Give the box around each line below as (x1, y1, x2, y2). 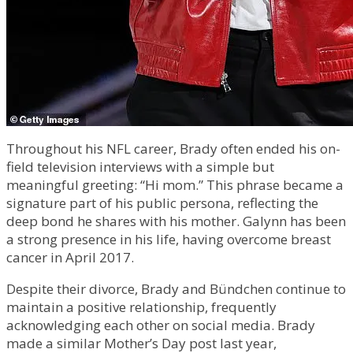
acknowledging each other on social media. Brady (6, 315, 315, 334)
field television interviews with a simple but (6, 157, 274, 176)
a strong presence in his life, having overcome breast (6, 229, 331, 248)
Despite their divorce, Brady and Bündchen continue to (6, 279, 346, 298)
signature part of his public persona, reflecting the (6, 193, 318, 212)
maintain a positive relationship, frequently (6, 297, 277, 316)
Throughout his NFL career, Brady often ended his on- (6, 139, 340, 158)
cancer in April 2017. (6, 247, 134, 266)
